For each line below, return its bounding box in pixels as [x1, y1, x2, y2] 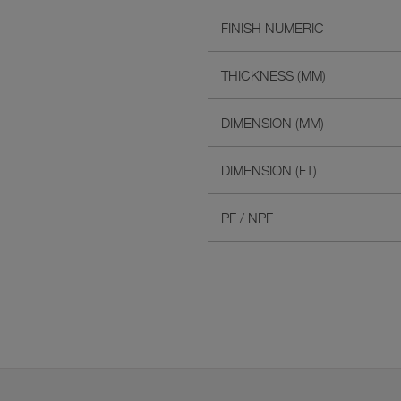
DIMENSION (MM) [221, 115, 324, 132]
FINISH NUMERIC [221, 20, 324, 37]
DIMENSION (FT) [221, 162, 317, 179]
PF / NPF [221, 209, 273, 226]
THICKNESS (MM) [221, 67, 326, 84]
